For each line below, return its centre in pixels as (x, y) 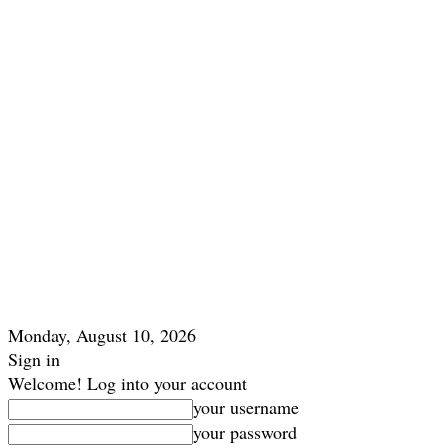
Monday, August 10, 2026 (102, 335)
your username (246, 407)
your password (245, 432)
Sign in (34, 359)
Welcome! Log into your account (127, 383)
